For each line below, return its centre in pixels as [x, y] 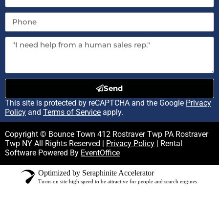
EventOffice [100, 153]
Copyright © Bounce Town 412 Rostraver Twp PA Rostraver [107, 134]
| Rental [168, 143]
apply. [112, 112]
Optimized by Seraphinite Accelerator [96, 173]
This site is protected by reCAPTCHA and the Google [95, 103]
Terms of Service [72, 112]
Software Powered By [43, 153]
